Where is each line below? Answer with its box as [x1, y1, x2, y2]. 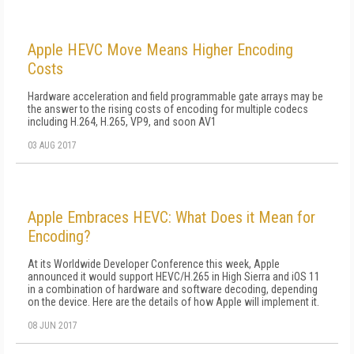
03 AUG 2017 [28, 140, 77, 151]
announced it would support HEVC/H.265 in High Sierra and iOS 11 [28, 270, 320, 283]
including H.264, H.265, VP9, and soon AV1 [28, 115, 217, 128]
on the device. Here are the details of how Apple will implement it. [28, 296, 319, 308]
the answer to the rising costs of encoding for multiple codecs [28, 103, 308, 115]
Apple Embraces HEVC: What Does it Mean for [28, 208, 315, 227]
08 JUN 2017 [28, 320, 77, 331]
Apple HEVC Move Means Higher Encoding [28, 40, 293, 59]
